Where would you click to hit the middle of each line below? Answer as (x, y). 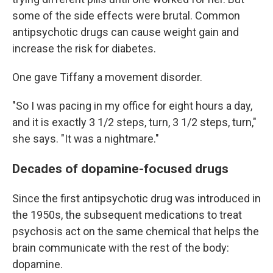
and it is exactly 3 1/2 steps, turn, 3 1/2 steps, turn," (134, 122)
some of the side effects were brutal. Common (126, 16)
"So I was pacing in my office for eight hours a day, (132, 106)
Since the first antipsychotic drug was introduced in (136, 198)
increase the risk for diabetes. (84, 48)
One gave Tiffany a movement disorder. (107, 77)
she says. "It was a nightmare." (86, 139)
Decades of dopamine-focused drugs (120, 168)
